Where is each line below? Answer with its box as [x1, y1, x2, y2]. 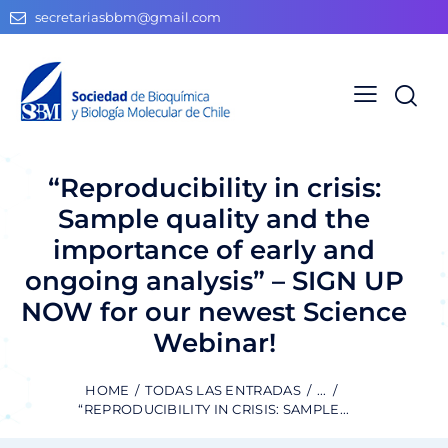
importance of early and [53, 233, 375, 266]
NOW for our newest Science [21, 295, 407, 328]
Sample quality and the [58, 202, 370, 235]
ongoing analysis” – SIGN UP [24, 264, 404, 297]
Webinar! [152, 326, 276, 359]
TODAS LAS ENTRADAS [145, 382, 301, 399]
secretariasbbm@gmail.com [35, 9, 222, 26]
